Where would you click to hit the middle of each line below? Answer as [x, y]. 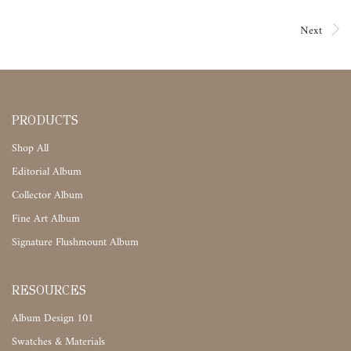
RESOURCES [49, 291]
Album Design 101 [52, 319]
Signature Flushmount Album [75, 243]
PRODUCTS [45, 121]
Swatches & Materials [58, 342]
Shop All [30, 149]
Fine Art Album [46, 219]
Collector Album [47, 196]
